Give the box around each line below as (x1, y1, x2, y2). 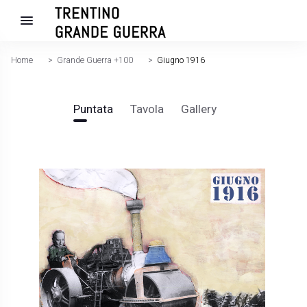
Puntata (73, 100, 113, 118)
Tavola (130, 100, 164, 118)
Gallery (181, 100, 217, 118)
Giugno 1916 (157, 53, 206, 66)
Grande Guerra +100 (57, 53, 134, 66)
